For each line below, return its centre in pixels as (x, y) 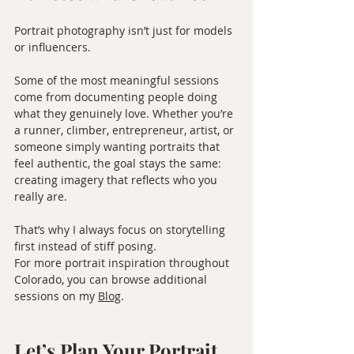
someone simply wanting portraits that (119, 147)
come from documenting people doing (117, 97)
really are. (41, 196)
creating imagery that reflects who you (117, 180)
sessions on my (56, 296)
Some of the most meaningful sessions (118, 80)
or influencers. (53, 47)
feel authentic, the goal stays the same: (119, 163)
